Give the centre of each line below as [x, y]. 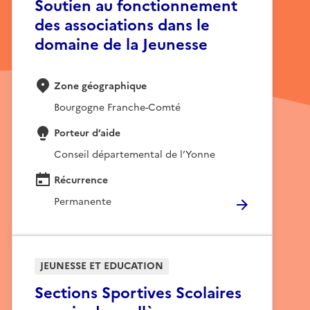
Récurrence [81, 180]
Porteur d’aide [87, 133]
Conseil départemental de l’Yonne [135, 153]
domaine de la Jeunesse [121, 44]
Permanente [83, 200]
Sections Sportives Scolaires [138, 293]
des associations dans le [122, 25]
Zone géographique [100, 86]
